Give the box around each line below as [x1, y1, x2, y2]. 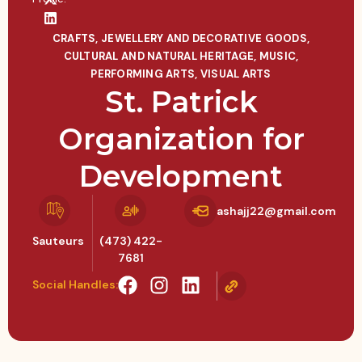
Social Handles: [32, 276, 118, 292]
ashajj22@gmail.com [217, 204, 337, 219]
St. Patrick [104, 83, 258, 120]
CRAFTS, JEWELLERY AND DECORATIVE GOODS [52, 31, 307, 45]
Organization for [57, 120, 305, 157]
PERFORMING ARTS [90, 66, 196, 81]
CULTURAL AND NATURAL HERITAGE [63, 48, 255, 63]
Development [79, 158, 283, 194]
